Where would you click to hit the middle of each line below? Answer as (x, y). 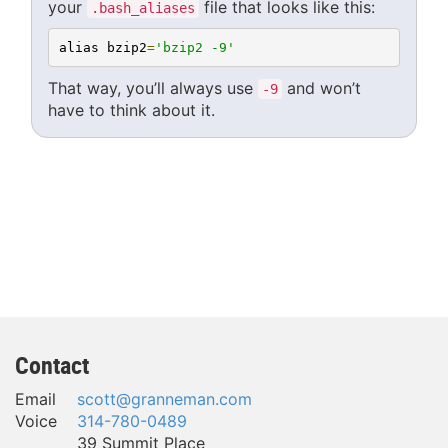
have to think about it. (131, 110)
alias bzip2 (102, 47)
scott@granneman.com (164, 399)
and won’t (321, 88)
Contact (52, 365)
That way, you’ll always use (153, 88)
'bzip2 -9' (194, 47)
